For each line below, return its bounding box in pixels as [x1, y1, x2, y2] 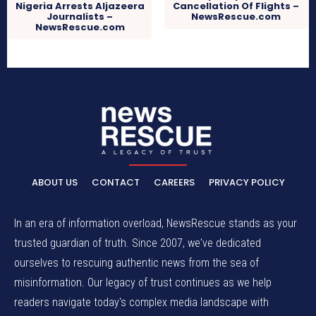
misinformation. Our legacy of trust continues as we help [14, 275, 272, 289]
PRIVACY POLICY [208, 175, 285, 189]
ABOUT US [31, 175, 78, 189]
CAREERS [153, 175, 195, 189]
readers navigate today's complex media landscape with [14, 295, 269, 309]
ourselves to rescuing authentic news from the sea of [14, 255, 259, 269]
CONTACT [91, 175, 140, 189]
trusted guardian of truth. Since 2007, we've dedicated [14, 236, 261, 250]
